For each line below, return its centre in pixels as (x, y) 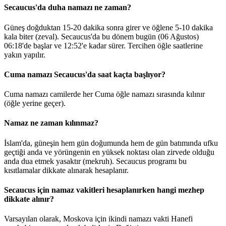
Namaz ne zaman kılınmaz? (51, 123)
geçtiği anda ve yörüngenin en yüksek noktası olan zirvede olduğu (109, 152)
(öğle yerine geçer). (35, 103)
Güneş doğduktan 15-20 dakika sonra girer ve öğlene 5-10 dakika (108, 27)
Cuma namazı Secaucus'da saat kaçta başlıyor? (85, 74)
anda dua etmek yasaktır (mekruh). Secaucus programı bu (95, 161)
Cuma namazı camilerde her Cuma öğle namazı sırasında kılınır (104, 94)
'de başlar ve (43, 45)
